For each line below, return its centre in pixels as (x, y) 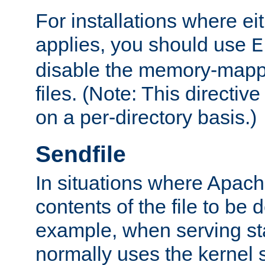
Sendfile (81, 154)
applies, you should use (143, 44)
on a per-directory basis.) (146, 117)
